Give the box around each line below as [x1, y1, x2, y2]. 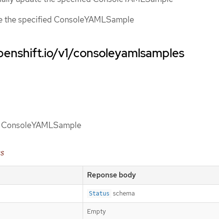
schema [111, 189, 135, 197]
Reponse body [87, 170, 136, 180]
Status [89, 190, 109, 197]
